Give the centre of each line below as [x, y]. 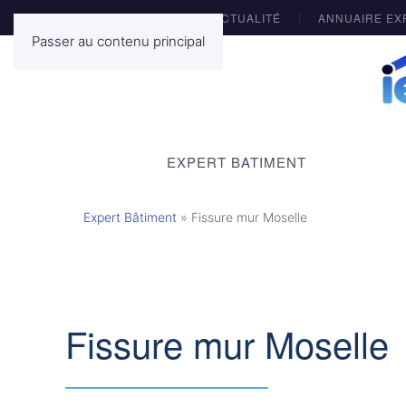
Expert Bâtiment [130, 217]
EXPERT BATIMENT [236, 162]
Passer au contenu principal [118, 41]
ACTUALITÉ [247, 18]
